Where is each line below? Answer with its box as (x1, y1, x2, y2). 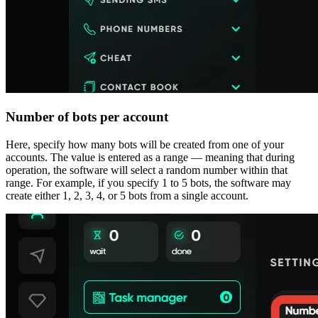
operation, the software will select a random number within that (6, 163, 287, 176)
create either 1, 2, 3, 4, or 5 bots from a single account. (6, 189, 248, 202)
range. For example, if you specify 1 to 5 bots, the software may (6, 176, 291, 189)
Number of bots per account (6, 109, 168, 125)
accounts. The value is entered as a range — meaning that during (6, 150, 295, 163)
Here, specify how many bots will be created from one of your (6, 138, 284, 150)
